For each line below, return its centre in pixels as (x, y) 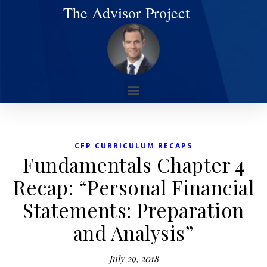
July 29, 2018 (133, 259)
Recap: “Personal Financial (133, 187)
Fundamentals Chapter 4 (133, 165)
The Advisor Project (126, 13)
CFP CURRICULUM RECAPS (133, 146)
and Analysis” (133, 233)
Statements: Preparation (133, 210)
